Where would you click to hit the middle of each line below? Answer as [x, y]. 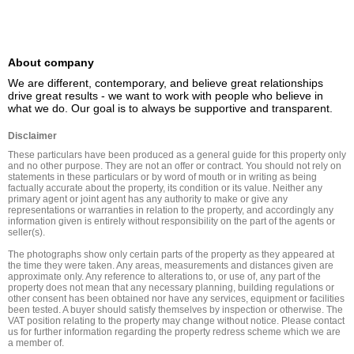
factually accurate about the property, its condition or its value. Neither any [165, 188]
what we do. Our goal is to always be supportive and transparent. [170, 108]
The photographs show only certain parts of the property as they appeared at [171, 254]
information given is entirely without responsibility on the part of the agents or [171, 221]
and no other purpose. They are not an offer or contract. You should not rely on [175, 166]
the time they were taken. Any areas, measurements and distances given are [171, 265]
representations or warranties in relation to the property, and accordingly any [171, 210]
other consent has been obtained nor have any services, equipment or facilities [176, 299]
